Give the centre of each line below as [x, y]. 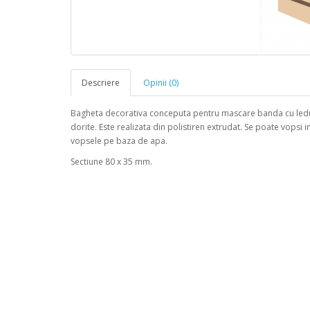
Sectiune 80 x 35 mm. [111, 162]
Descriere [101, 83]
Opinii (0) [161, 83]
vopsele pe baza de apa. [119, 141]
